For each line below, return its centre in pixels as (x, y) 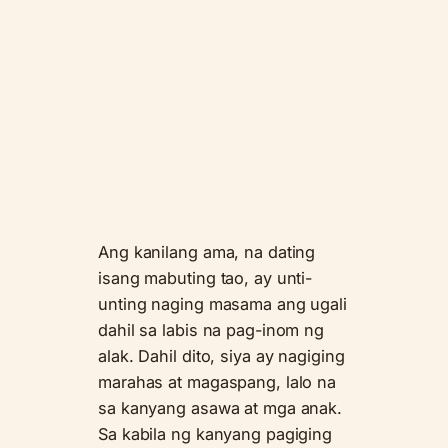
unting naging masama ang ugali (222, 303)
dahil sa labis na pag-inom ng (211, 329)
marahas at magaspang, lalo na (217, 381)
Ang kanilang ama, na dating (207, 251)
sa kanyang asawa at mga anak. (220, 407)
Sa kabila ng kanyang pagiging (215, 433)
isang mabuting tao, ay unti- (205, 277)
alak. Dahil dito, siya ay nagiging (221, 355)
